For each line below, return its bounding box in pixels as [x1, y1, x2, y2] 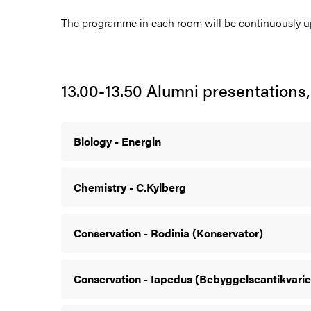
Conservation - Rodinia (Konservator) [74, 224, 263, 241]
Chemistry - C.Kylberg [74, 178, 186, 195]
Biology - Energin [74, 133, 161, 149]
